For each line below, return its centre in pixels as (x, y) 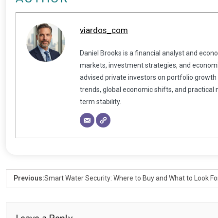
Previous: (29, 178)
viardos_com (104, 30)
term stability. (100, 101)
